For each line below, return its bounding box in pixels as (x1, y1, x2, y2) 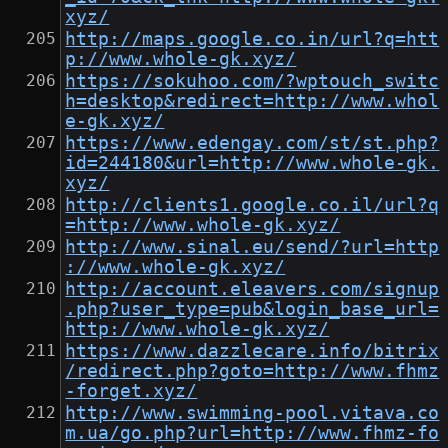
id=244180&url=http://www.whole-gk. (65, 153, 440, 174)
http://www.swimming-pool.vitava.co (65, 403, 440, 424)
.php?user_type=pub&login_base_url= (65, 299, 440, 320)
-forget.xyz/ (65, 381, 198, 402)
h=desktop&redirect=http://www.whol (65, 91, 440, 112)
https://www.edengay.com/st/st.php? (65, 133, 440, 154)
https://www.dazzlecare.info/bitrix (65, 341, 440, 362)
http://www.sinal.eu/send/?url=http (65, 237, 440, 258)
